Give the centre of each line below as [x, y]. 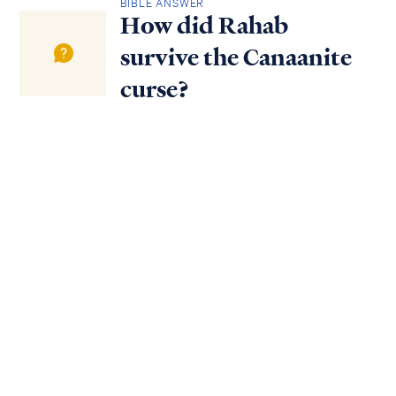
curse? [154, 90]
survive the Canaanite [236, 58]
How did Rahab [204, 26]
